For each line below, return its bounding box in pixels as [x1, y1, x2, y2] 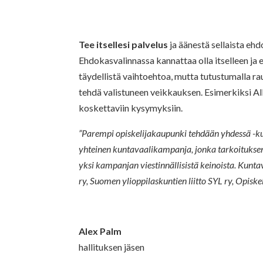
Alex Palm [79, 225, 122, 237]
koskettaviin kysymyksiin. [79, 102, 183, 113]
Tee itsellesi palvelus [79, 38, 168, 50]
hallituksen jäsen [79, 241, 145, 252]
